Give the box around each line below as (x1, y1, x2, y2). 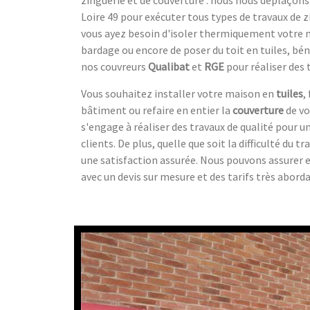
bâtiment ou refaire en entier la (81, 102, 232, 117)
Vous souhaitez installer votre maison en (81, 86, 276, 100)
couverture (232, 102, 284, 117)
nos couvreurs (81, 59, 148, 73)
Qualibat (148, 59, 190, 73)
